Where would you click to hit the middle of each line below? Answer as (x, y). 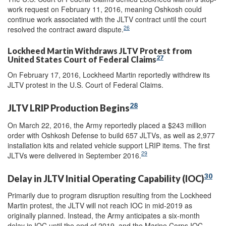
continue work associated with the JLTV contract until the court (107, 19)
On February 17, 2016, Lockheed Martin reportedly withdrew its (109, 75)
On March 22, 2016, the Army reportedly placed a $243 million (107, 125)
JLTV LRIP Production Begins (69, 108)
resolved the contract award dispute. (66, 29)
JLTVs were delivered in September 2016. (74, 155)
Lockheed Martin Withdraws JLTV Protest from (100, 51)
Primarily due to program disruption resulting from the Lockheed (109, 195)
